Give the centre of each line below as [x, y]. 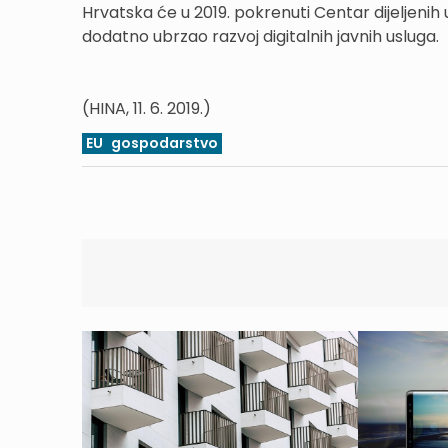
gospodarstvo [164, 143]
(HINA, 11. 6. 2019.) [146, 108]
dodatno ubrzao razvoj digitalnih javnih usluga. [260, 36]
